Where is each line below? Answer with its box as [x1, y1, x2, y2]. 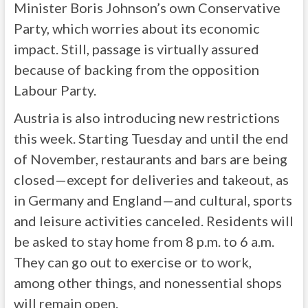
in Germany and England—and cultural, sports [13, 192, 292, 208]
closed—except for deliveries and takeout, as [13, 171, 289, 188]
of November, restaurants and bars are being [13, 151, 287, 167]
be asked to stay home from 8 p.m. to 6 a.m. [13, 233, 274, 250]
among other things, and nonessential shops [13, 274, 282, 291]
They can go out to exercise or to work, [13, 254, 252, 270]
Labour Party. [13, 82, 96, 98]
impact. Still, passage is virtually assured [13, 41, 259, 57]
